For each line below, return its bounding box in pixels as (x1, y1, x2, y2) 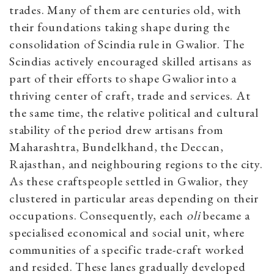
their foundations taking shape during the (9, 19, 230, 35)
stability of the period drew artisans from (9, 122, 223, 138)
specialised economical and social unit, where (9, 224, 245, 241)
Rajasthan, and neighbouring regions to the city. (9, 156, 263, 172)
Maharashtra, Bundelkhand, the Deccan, (9, 139, 224, 155)
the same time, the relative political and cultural (9, 105, 259, 121)
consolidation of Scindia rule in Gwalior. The (9, 36, 245, 53)
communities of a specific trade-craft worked (9, 242, 245, 258)
